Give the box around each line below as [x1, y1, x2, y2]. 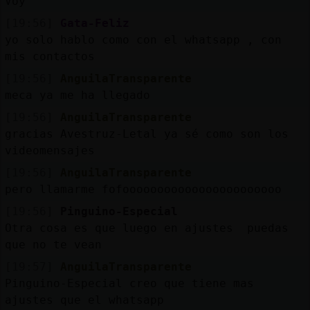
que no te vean [4, 237, 102, 251]
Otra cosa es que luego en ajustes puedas [4, 221, 289, 235]
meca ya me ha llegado [4, 88, 150, 102]
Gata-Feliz [60, 16, 129, 30]
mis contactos [4, 49, 95, 63]
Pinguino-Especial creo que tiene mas [4, 276, 254, 290]
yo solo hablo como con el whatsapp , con [4, 33, 282, 46]
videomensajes [4, 143, 95, 157]
